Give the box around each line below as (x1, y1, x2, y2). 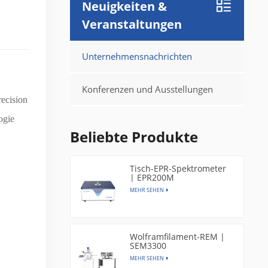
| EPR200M (130, 172, 175, 183)
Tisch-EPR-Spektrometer (130, 163, 227, 174)
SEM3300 (130, 240, 167, 252)
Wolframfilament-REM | (130, 231, 226, 243)
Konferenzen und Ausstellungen (82, 83, 214, 95)
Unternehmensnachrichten (82, 50, 193, 62)
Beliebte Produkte (70, 127, 199, 147)
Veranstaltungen (82, 16, 182, 32)
